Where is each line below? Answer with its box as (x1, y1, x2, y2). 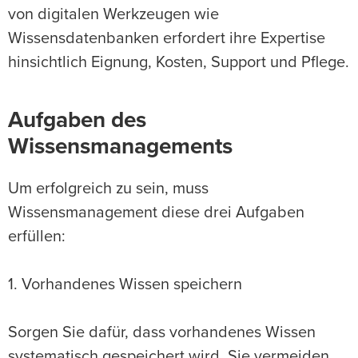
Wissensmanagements (8, 136, 233, 159)
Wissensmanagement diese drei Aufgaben (8, 205, 304, 221)
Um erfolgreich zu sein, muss (8, 181, 209, 197)
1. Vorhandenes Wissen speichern (8, 276, 242, 293)
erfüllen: (8, 229, 66, 245)
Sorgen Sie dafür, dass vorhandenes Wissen (8, 324, 316, 341)
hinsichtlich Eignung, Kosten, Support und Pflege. (8, 54, 349, 71)
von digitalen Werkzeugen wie (8, 6, 219, 23)
